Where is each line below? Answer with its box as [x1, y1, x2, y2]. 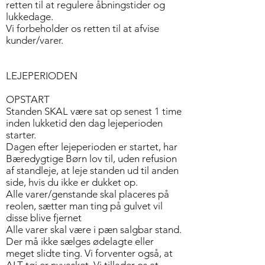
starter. [6, 129, 36, 141]
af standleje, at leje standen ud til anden [6, 164, 179, 176]
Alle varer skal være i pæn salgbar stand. [6, 224, 182, 235]
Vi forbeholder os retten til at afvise [6, 22, 159, 34]
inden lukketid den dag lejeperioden [6, 117, 163, 129]
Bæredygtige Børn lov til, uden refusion [6, 153, 177, 164]
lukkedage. [6, 11, 53, 22]
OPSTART [6, 93, 50, 105]
